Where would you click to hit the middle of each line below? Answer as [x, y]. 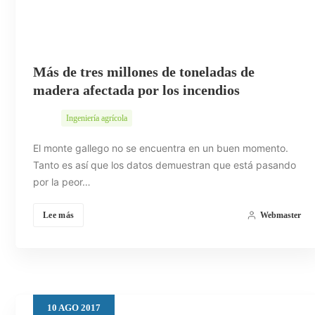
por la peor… [62, 182]
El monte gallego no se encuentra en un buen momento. [161, 148]
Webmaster [280, 216]
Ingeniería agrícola [97, 118]
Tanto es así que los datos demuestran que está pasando [165, 165]
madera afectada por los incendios [136, 90]
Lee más [59, 216]
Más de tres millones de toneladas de [144, 72]
